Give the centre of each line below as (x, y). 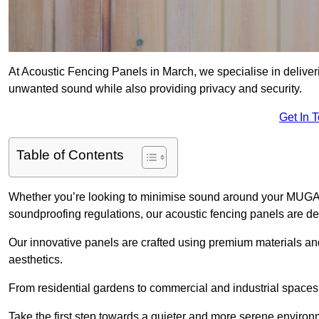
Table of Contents (70, 155)
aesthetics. (36, 260)
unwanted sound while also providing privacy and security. (155, 89)
